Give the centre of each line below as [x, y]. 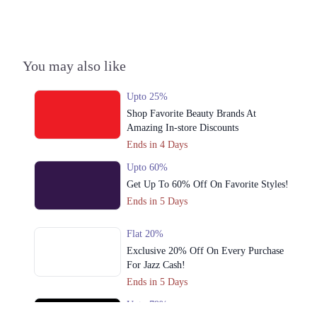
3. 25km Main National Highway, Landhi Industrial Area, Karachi [145, 9]
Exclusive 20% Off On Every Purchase [205, 251]
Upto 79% [147, 305]
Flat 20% [145, 234]
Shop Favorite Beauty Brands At [191, 114]
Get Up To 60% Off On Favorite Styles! [207, 185]
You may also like [74, 66]
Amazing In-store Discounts [182, 128]
